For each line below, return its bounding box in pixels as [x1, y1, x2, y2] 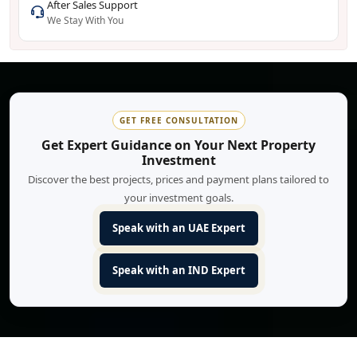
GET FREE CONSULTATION [119, 115, 238, 127]
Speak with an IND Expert [112, 263, 245, 278]
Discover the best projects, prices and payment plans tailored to [28, 172, 329, 187]
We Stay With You [47, 14, 124, 28]
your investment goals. [124, 190, 233, 206]
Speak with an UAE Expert [112, 221, 245, 236]
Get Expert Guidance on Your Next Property [41, 136, 316, 155]
